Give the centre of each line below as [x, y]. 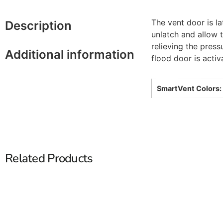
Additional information [70, 54]
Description [38, 25]
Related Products [49, 158]
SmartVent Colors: [189, 88]
